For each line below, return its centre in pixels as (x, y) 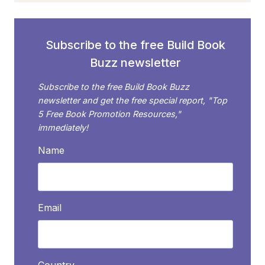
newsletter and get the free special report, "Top (132, 101)
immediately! (63, 128)
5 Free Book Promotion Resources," (109, 114)
